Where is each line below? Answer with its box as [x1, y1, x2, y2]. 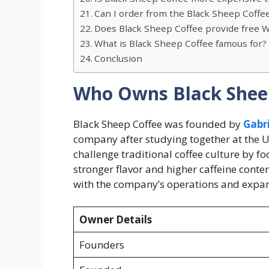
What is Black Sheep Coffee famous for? [94, 37, 267, 49]
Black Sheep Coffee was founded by [73, 116, 243, 131]
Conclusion [94, 52, 143, 64]
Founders [79, 238, 124, 252]
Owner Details [79, 213, 152, 227]
